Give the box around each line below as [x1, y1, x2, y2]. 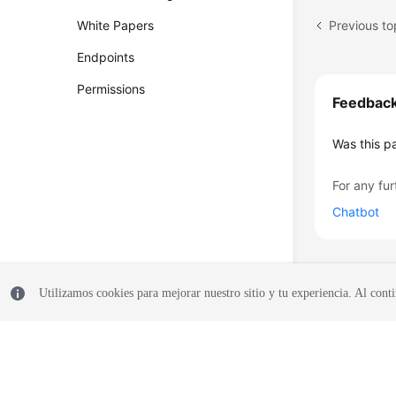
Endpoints [77, 49, 135, 65]
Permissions [77, 81, 146, 96]
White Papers [77, 18, 155, 33]
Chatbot [332, 204, 380, 219]
